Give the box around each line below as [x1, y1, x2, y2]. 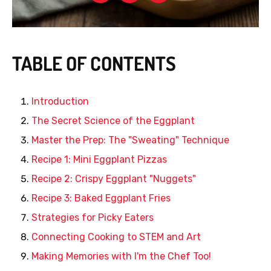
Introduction [31, 96, 89, 108]
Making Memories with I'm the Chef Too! [31, 250, 211, 263]
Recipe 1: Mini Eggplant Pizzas [31, 154, 167, 166]
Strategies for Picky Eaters [31, 212, 154, 224]
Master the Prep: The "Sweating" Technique [31, 134, 229, 146]
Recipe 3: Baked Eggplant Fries [31, 192, 171, 204]
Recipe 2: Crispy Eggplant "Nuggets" [31, 173, 196, 185]
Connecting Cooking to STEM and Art [31, 231, 201, 243]
